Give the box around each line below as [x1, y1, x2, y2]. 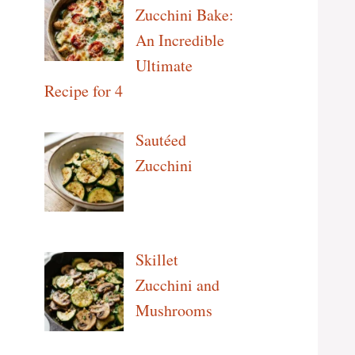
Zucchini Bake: [136, 3, 234, 25]
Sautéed [136, 128, 186, 151]
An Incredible [136, 29, 224, 51]
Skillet [136, 248, 178, 270]
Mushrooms [136, 299, 212, 321]
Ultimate [136, 54, 193, 76]
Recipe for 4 [44, 79, 123, 101]
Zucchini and [136, 273, 219, 296]
